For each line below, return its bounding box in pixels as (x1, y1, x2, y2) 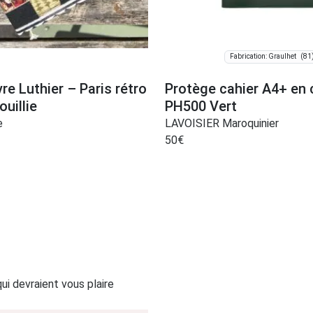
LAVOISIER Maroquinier (165, 116, 279, 130)
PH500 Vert (165, 97, 237, 115)
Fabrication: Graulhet (229, 52, 296, 61)
